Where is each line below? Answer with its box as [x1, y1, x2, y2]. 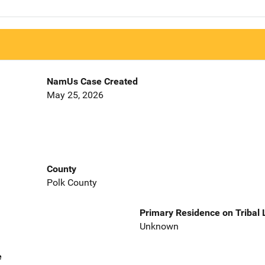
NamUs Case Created [46, 76, 138, 88]
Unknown [140, 220, 179, 232]
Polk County [46, 176, 97, 188]
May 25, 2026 [46, 89, 104, 101]
